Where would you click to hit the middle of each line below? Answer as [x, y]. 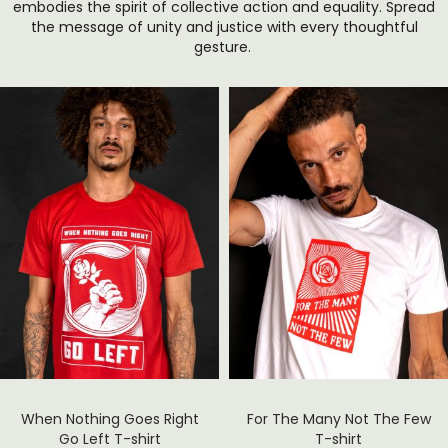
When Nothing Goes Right [109, 419]
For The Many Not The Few [338, 419]
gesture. [224, 47]
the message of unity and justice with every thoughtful [224, 27]
